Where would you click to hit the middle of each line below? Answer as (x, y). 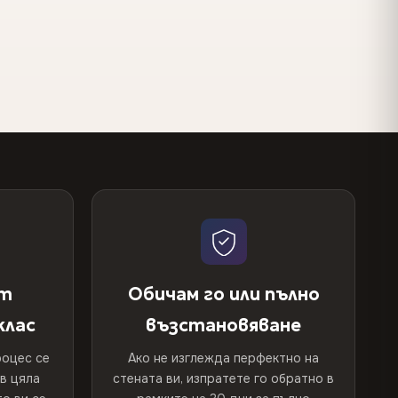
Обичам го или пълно (223, 294)
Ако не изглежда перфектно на (223, 358)
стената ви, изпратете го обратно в (223, 378)
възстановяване (223, 325)
